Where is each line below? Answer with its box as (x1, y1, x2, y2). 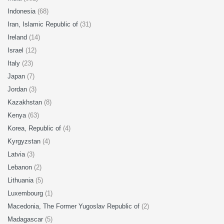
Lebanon (7, 163, 34, 171)
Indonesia (7, 7, 37, 15)
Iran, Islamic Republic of (7, 20, 80, 28)
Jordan (7, 85, 29, 93)
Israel (7, 46, 25, 54)
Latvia (7, 150, 27, 158)
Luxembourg (7, 189, 45, 197)
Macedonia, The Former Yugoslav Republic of (7, 202, 141, 210)
